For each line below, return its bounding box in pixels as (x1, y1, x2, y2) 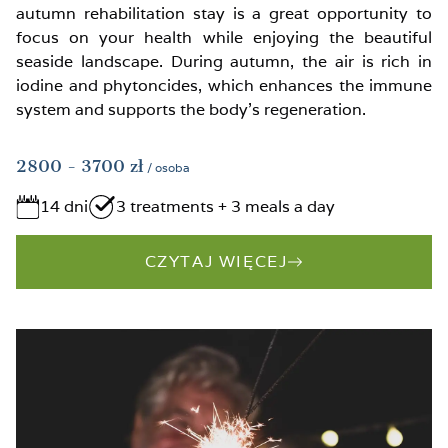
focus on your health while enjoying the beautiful (16, 26, 432, 48)
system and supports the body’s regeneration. (16, 98, 366, 120)
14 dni (40, 195, 88, 217)
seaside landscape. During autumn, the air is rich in (16, 50, 432, 72)
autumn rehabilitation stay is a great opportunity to (16, 2, 432, 24)
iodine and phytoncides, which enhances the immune (16, 74, 432, 96)
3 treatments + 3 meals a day (116, 195, 335, 217)
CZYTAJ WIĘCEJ (144, 250, 288, 272)
